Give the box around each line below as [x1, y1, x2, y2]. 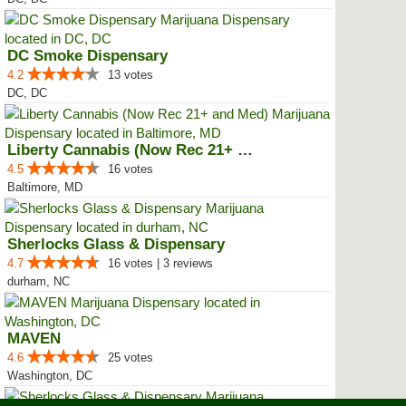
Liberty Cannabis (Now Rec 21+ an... [237, 141, 253, 159]
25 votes [108, 351, 153, 364]
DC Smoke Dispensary [7, 47, 168, 64]
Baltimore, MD [7, 180, 82, 194]
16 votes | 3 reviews [108, 256, 213, 270]
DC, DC [7, 86, 47, 100]
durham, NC [7, 275, 70, 288]
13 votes [108, 68, 153, 82]
